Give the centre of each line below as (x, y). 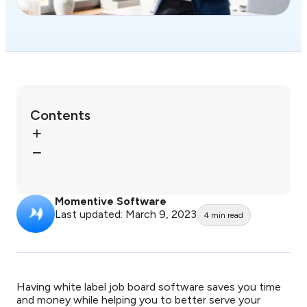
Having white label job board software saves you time (149, 287)
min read (227, 215)
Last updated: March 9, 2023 (126, 214)
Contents (60, 115)
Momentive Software (111, 201)
